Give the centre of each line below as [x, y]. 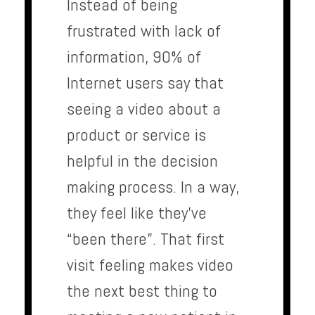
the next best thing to [142, 291]
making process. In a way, [153, 187]
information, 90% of [134, 57]
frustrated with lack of [144, 31]
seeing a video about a [144, 109]
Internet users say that [145, 83]
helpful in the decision [142, 161]
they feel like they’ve [137, 213]
